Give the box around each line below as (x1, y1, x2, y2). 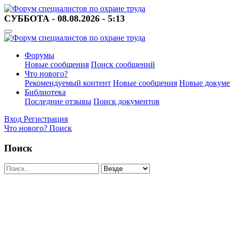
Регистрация (24, 114, 68, 123)
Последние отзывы (25, 97, 91, 106)
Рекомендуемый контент (25, 79, 111, 87)
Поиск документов (93, 97, 160, 106)
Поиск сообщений (91, 60, 155, 69)
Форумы (25, 51, 54, 60)
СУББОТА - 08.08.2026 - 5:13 (4, 13, 125, 24)
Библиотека (25, 88, 66, 97)
